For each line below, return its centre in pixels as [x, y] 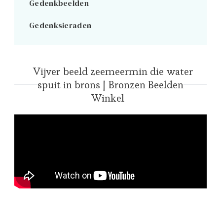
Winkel [108, 98]
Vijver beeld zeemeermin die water [113, 71]
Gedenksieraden [60, 25]
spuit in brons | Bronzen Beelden [110, 84]
